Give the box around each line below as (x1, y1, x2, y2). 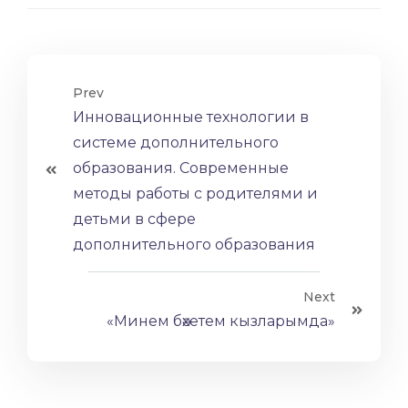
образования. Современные (73, 159, 289, 178)
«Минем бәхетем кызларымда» (107, 312, 335, 331)
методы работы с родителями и (73, 185, 318, 203)
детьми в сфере (73, 210, 196, 229)
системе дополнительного (73, 134, 279, 152)
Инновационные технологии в (73, 108, 309, 127)
